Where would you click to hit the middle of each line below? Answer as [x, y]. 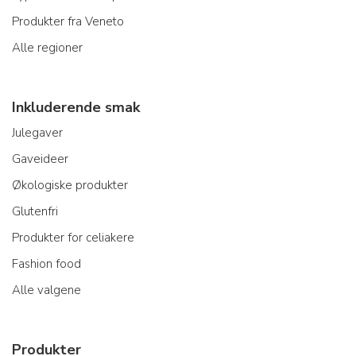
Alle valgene [46, 290]
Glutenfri [35, 211]
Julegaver [37, 132]
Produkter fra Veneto [68, 21]
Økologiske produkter [70, 185]
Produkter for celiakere [73, 237]
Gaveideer [40, 159]
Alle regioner [47, 47]
